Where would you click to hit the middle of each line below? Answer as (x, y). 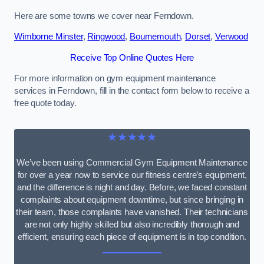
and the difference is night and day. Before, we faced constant (132, 188)
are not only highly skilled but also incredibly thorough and (132, 225)
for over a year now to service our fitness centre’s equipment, (132, 175)
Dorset (198, 37)
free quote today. (45, 103)
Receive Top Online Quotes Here (132, 57)
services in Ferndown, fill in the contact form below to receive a (132, 91)
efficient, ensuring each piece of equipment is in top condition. (132, 237)
